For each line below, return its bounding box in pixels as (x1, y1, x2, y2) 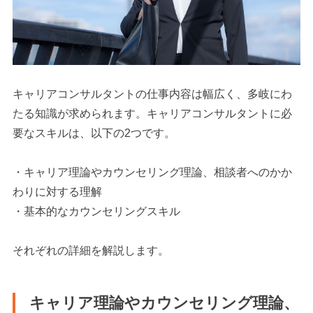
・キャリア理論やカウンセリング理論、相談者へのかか (13, 166, 293, 178)
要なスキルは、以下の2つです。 (13, 126, 176, 139)
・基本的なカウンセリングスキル (13, 205, 181, 217)
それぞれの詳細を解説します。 (13, 244, 170, 256)
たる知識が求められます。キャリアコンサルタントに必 (13, 107, 293, 119)
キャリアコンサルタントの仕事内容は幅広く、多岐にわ (13, 87, 293, 100)
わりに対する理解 (13, 185, 103, 198)
